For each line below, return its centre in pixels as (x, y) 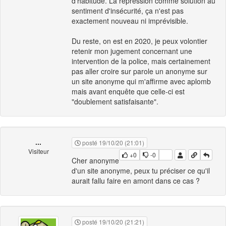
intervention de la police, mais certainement (141, 61)
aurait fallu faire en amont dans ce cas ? (136, 181)
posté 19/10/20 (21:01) (112, 143)
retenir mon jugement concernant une (132, 51)
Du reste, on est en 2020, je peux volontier (139, 41)
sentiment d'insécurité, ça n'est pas (128, 11)
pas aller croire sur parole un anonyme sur (139, 71)
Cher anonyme (95, 161)
